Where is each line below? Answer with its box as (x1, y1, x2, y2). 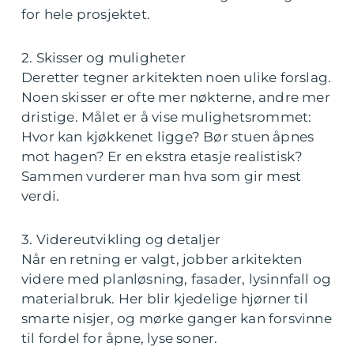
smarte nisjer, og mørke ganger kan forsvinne (21, 311, 332, 327)
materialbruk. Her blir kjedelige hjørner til (21, 291, 308, 307)
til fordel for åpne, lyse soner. (21, 330, 218, 347)
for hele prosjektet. (21, 6, 150, 23)
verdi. (21, 188, 60, 205)
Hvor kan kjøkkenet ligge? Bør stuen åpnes (21, 129, 314, 145)
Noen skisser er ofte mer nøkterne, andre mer (21, 89, 330, 106)
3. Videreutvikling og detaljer (21, 232, 220, 248)
